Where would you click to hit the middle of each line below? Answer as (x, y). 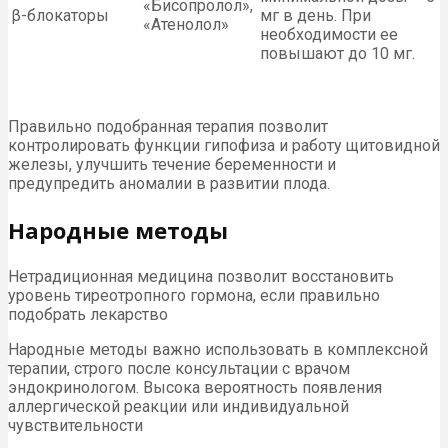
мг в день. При (315, 15)
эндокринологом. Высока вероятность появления (195, 387)
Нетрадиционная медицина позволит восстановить (201, 276)
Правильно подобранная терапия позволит (168, 126)
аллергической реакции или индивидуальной (178, 406)
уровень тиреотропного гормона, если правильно (194, 295)
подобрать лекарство (88, 314)
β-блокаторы (60, 15)
